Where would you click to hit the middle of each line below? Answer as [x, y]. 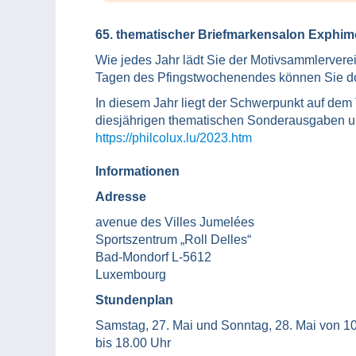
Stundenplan [134, 300]
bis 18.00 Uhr [133, 343]
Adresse [121, 197]
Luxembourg [131, 275]
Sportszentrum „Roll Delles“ [173, 240]
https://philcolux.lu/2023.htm [174, 138]
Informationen [137, 172]
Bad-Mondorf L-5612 [153, 257]
